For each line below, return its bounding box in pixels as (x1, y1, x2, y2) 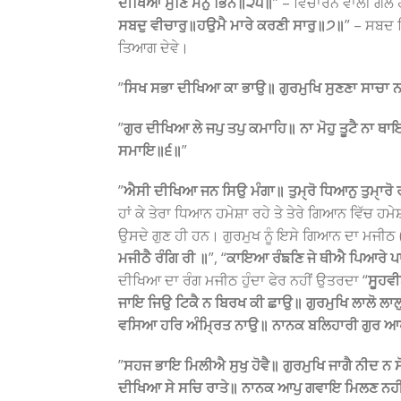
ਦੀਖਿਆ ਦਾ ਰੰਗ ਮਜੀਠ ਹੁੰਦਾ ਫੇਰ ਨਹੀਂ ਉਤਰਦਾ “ (118, 270, 368, 290)
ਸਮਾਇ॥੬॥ (118, 141, 182, 160)
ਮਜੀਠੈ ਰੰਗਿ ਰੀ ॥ (118, 248, 209, 268)
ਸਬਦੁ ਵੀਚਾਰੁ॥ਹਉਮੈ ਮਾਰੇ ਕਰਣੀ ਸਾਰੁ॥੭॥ (118, 15, 345, 35)
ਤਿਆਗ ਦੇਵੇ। (118, 38, 189, 57)
